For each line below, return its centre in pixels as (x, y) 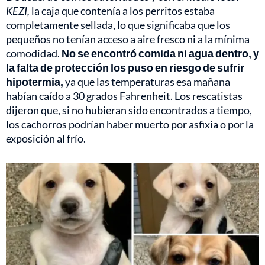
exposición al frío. (46, 139)
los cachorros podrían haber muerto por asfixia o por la (130, 125)
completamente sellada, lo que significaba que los (118, 25)
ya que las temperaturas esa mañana (147, 82)
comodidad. (34, 54)
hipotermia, (35, 82)
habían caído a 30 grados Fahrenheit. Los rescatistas (124, 96)
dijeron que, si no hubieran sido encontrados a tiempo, (129, 110)
